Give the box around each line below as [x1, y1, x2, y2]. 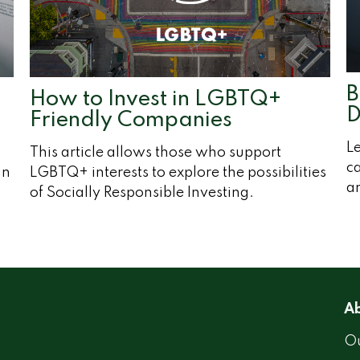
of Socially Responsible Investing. [30, 185, 255, 200]
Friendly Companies [30, 108, 233, 131]
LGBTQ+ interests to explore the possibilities [30, 165, 327, 180]
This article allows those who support [30, 145, 282, 160]
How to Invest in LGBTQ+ [30, 88, 282, 110]
